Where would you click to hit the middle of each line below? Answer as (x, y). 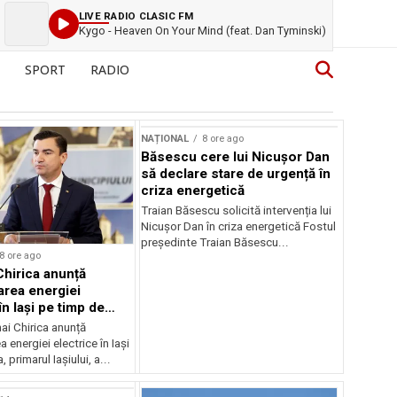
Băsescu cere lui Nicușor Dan (236, 157)
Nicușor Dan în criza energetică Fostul (239, 226)
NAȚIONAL (165, 139)
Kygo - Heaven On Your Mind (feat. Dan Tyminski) (202, 30)
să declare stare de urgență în (236, 174)
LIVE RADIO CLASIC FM (136, 16)
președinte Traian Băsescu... (215, 242)
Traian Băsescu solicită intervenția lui (237, 210)
